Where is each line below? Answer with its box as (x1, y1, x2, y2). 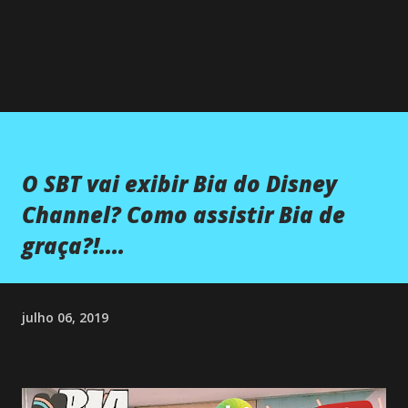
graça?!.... (22, 229, 125, 260)
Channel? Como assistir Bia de (22, 199, 345, 229)
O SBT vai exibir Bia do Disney (22, 168, 337, 199)
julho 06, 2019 (22, 308, 108, 326)
